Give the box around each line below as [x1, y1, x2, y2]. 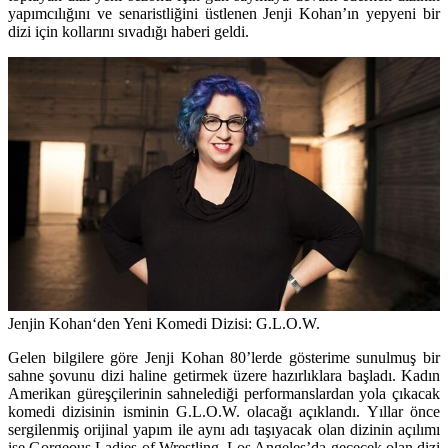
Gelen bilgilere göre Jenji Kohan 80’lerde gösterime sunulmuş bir [8, 348, 440, 366]
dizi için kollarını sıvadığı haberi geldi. [8, 22, 249, 40]
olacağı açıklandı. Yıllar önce [247, 402, 441, 420]
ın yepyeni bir [347, 4, 441, 22]
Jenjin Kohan [8, 314, 92, 332]
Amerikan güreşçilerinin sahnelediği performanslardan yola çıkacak [8, 384, 440, 402]
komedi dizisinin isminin [8, 402, 176, 420]
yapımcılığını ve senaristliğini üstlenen [8, 4, 264, 22]
